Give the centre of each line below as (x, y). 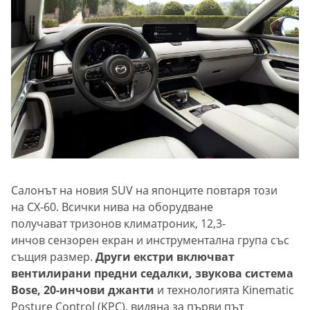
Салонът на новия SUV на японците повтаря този (144, 191)
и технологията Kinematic (226, 290)
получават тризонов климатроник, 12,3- (118, 224)
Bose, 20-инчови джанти (84, 290)
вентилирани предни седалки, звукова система (152, 274)
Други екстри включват (165, 257)
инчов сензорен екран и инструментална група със (150, 240)
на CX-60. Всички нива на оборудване (112, 207)
